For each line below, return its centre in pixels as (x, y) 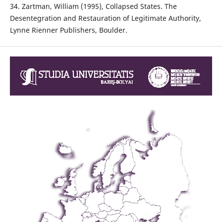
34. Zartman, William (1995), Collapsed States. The (93, 6)
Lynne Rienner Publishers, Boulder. (68, 30)
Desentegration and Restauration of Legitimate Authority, (105, 18)
